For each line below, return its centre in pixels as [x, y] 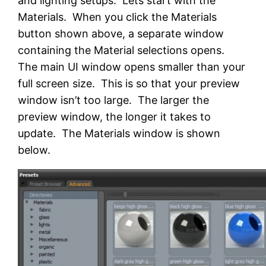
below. [34, 150]
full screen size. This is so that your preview [129, 84]
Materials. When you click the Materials [118, 17]
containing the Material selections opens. [123, 50]
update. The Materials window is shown [119, 134]
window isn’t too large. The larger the [114, 100]
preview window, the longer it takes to [115, 117]
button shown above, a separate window [121, 34]
